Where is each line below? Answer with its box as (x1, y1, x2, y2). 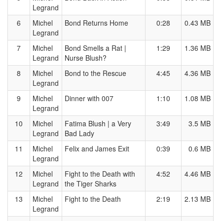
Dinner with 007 (65, 93, 113, 103)
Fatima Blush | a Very (65, 118, 131, 128)
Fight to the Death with (65, 169, 135, 179)
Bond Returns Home (65, 18, 128, 28)
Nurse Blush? (65, 53, 107, 63)
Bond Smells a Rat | (65, 43, 126, 53)
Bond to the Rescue (65, 68, 126, 78)
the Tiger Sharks (65, 179, 116, 188)
